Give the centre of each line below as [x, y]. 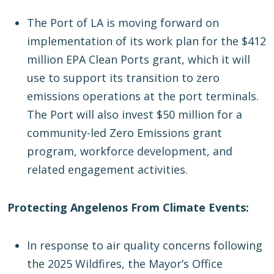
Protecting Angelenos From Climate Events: [128, 208]
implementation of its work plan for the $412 [146, 41]
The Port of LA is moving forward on [123, 23]
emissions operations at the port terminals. [143, 96]
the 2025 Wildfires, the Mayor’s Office [125, 264]
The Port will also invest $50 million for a [135, 115]
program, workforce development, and [130, 151]
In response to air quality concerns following [145, 246]
